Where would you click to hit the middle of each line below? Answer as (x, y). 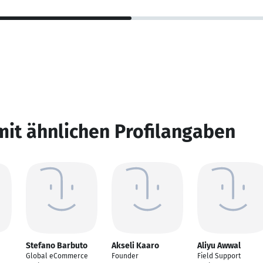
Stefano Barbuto (57, 246)
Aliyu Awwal (219, 246)
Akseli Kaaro (135, 246)
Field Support (219, 256)
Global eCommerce (57, 256)
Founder (125, 256)
